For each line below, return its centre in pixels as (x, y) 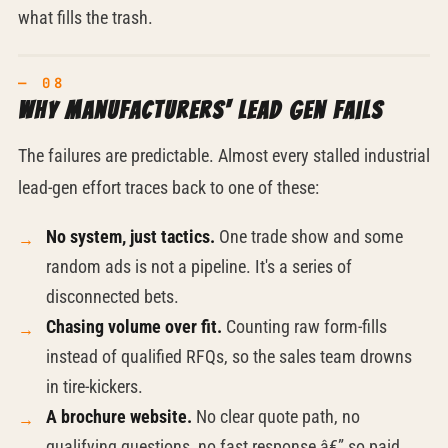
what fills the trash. (85, 17)
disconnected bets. (112, 296)
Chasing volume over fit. (133, 326)
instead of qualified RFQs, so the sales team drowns (228, 356)
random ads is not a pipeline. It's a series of (198, 266)
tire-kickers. (102, 386)
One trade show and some (308, 236)
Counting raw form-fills (304, 326)
